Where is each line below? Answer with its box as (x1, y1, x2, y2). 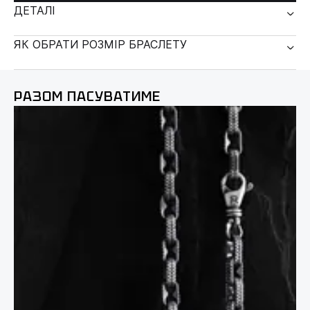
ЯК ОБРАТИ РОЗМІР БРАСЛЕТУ (14, 37, 187, 52)
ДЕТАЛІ (14, 3, 55, 18)
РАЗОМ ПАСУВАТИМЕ (14, 87, 161, 106)
